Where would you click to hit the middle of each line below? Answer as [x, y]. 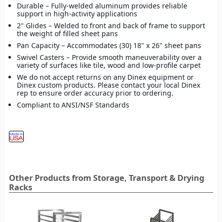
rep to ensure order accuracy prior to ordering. [95, 93]
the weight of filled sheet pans [67, 33]
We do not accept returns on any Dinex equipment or [105, 77]
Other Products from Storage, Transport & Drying [107, 178]
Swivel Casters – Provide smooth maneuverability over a [109, 57]
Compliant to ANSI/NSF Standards [73, 105]
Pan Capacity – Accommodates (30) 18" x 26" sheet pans [109, 45]
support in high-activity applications [77, 13]
